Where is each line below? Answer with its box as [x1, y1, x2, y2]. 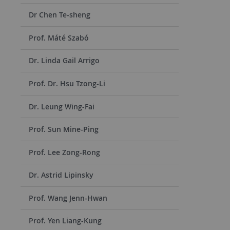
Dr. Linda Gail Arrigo [29, 55, 100, 66]
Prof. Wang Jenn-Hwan [29, 193, 107, 203]
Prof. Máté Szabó [29, 32, 89, 43]
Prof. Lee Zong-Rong [29, 147, 100, 157]
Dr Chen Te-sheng [29, 10, 90, 20]
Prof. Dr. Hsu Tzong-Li [29, 78, 105, 88]
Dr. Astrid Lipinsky [29, 170, 93, 180]
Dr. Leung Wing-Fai [29, 101, 94, 111]
